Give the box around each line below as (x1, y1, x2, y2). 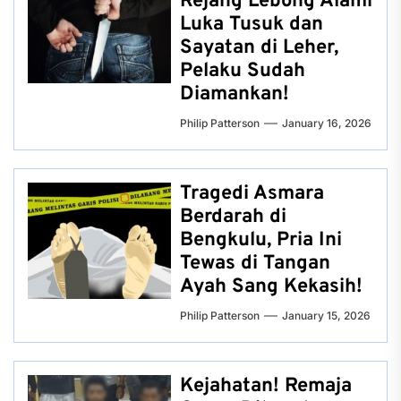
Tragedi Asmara (180, 182, 324, 206)
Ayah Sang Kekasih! (180, 275, 363, 299)
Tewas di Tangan (180, 252, 330, 276)
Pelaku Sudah (180, 59, 305, 83)
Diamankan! (180, 82, 289, 107)
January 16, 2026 (282, 116, 371, 130)
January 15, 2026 (282, 309, 371, 322)
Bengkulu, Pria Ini (180, 228, 342, 252)
